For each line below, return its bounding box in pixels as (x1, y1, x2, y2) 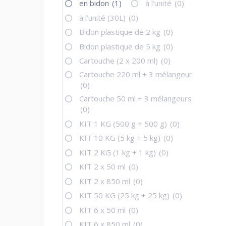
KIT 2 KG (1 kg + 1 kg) (79, 147, 158, 157)
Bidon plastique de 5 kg (79, 41, 163, 51)
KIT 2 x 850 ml (79, 176, 133, 186)
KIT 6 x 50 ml (79, 204, 128, 215)
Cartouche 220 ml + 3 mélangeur (79, 69, 193, 80)
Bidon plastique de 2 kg (79, 27, 163, 37)
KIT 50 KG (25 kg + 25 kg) (79, 190, 172, 201)
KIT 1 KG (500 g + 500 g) (79, 118, 169, 129)
